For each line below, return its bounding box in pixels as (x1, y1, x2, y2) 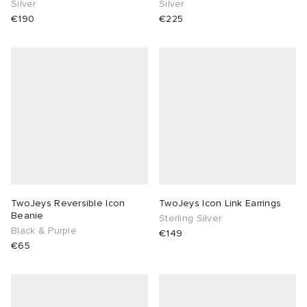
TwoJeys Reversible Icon (11, 197, 125, 210)
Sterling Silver (159, 212, 222, 225)
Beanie (11, 210, 44, 222)
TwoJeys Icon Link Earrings (159, 197, 282, 210)
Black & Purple (11, 225, 77, 237)
